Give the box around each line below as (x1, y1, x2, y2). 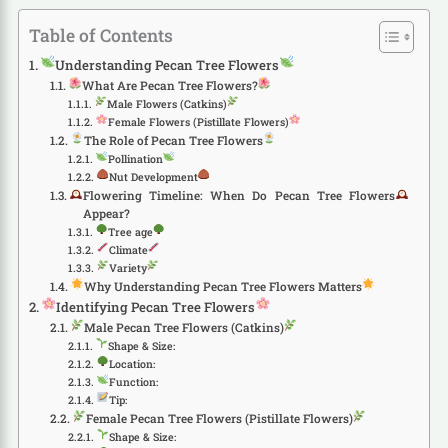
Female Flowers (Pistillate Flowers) (107, 114, 289, 129)
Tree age (107, 224, 153, 239)
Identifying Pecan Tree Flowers (56, 297, 256, 316)
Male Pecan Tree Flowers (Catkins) (83, 319, 284, 335)
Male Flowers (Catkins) (106, 96, 227, 111)
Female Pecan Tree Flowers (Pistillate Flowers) (85, 410, 353, 426)
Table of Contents (28, 23, 173, 47)
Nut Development (108, 169, 198, 184)
